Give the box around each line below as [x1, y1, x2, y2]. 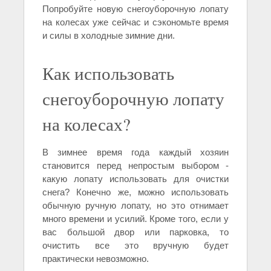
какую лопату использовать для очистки [42, 174, 229, 184]
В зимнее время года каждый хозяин [42, 147, 229, 158]
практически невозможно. [42, 253, 149, 264]
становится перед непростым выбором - [42, 160, 229, 171]
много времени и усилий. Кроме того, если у [42, 214, 229, 224]
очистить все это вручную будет [42, 240, 229, 251]
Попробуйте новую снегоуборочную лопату [42, 4, 229, 15]
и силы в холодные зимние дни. [42, 30, 175, 41]
